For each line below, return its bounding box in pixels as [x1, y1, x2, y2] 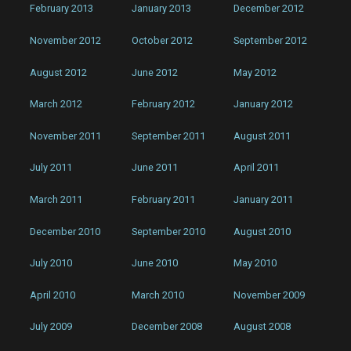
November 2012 [30, 34, 102, 47]
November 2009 [233, 288, 306, 301]
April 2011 [233, 161, 280, 174]
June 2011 [132, 161, 179, 174]
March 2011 [30, 193, 83, 205]
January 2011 [233, 193, 294, 205]
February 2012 [132, 98, 196, 110]
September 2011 [132, 129, 206, 142]
